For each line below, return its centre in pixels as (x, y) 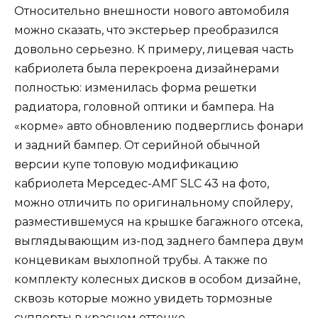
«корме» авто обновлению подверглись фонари (159, 126)
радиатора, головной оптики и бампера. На (144, 106)
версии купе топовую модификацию (126, 164)
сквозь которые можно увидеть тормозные (143, 298)
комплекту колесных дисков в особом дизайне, (157, 279)
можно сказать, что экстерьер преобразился (147, 30)
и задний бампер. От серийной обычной (137, 145)
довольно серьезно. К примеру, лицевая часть (154, 49)
